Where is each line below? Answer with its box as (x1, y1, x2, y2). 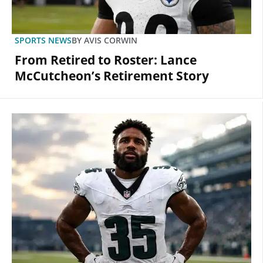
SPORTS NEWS (15, 35, 72, 46)
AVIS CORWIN (82, 35, 137, 46)
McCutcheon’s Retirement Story (15, 68, 209, 85)
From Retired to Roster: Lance (15, 52, 197, 69)
